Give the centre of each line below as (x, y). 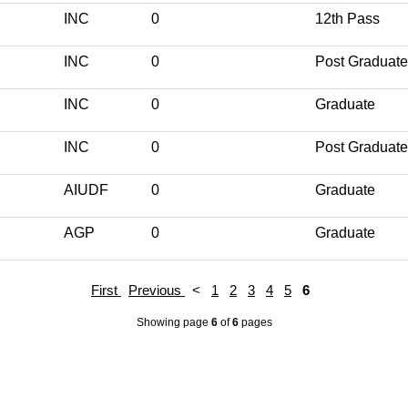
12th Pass (347, 18)
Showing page (173, 322)
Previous (157, 290)
